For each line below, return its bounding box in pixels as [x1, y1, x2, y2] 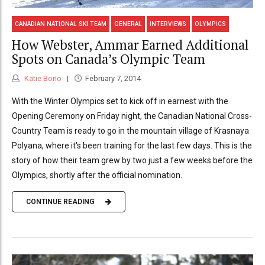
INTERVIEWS [150, 20, 187, 27]
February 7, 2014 [85, 73, 141, 83]
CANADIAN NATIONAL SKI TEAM [15, 20, 107, 27]
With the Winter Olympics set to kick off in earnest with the [12, 96, 228, 106]
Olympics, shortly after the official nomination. [12, 170, 182, 180]
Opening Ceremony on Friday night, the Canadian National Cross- [12, 111, 252, 121]
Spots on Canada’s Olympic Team [12, 50, 205, 68]
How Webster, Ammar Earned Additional [12, 36, 248, 54]
